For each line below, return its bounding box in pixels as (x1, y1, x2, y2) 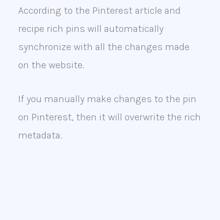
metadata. (18, 130, 62, 141)
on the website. (18, 59, 84, 71)
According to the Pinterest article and (18, 5, 181, 17)
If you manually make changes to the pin (18, 93, 196, 105)
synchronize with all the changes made (18, 41, 190, 53)
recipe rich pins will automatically (18, 23, 164, 35)
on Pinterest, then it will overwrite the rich (18, 111, 201, 123)
